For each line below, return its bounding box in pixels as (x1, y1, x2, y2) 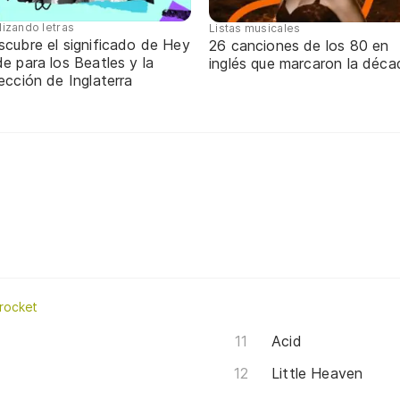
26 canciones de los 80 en (209, 36, 389, 54)
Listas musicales (209, 21, 301, 35)
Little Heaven (271, 364, 363, 383)
